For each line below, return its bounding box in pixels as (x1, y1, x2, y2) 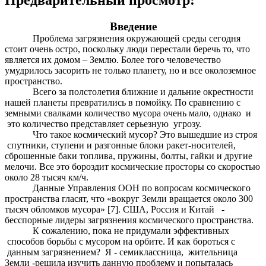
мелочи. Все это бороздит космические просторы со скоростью (5, 161, 260, 172)
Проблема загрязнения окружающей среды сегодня (33, 33, 241, 43)
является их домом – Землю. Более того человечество (5, 54, 221, 65)
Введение (109, 20, 157, 33)
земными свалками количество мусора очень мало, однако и (5, 107, 251, 118)
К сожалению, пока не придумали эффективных (33, 225, 230, 236)
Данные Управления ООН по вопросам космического (33, 182, 251, 193)
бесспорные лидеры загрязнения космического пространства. (5, 214, 254, 225)
